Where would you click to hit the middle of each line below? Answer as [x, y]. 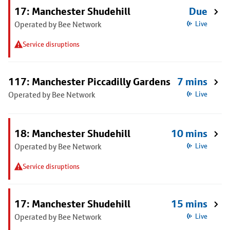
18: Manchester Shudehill [72, 133]
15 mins [189, 204]
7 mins [192, 82]
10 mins [189, 133]
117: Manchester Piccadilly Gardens [89, 82]
